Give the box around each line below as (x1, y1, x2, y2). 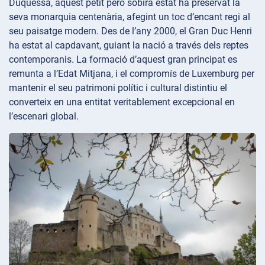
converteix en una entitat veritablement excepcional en (9, 96, 235, 108)
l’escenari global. (9, 111, 79, 122)
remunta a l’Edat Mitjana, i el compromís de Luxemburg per (9, 68, 254, 80)
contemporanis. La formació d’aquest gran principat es (9, 54, 237, 66)
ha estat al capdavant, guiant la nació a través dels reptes (9, 40, 248, 51)
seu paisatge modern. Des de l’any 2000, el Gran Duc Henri (9, 25, 252, 37)
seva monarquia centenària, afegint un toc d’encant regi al (9, 11, 250, 23)
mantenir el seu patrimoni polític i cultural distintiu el (9, 82, 227, 94)
